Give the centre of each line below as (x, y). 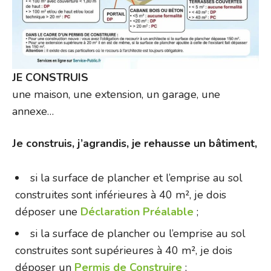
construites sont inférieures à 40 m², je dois (121, 195)
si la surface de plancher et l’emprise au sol (136, 178)
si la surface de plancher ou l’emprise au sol (138, 234)
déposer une (48, 212)
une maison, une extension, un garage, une (116, 95)
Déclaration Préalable (137, 212)
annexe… (33, 112)
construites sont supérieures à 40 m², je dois (124, 251)
